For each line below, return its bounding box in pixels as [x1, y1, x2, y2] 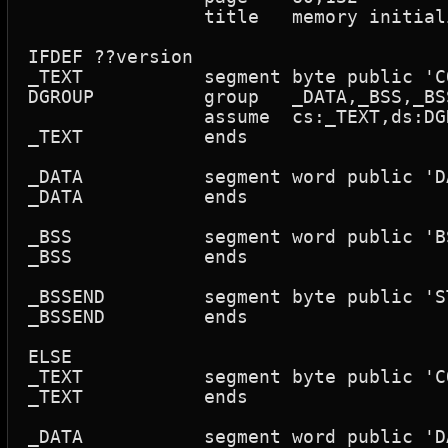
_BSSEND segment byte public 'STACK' [28, 286, 105, 307]
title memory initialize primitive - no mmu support [28, 6, 204, 27]
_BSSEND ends [28, 306, 105, 327]
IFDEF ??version [28, 46, 193, 67]
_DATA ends [28, 186, 83, 207]
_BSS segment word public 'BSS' [28, 226, 72, 247]
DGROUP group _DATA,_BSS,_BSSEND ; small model [28, 86, 94, 107]
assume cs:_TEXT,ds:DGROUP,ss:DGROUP [28, 106, 204, 127]
